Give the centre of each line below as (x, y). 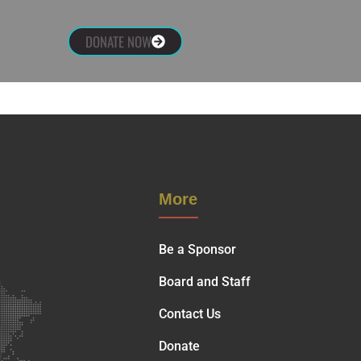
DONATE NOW (119, 41)
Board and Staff (204, 282)
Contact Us (189, 314)
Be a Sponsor (197, 249)
